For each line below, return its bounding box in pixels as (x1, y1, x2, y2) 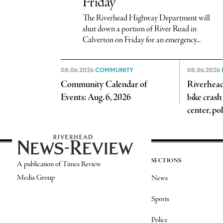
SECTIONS (151, 157, 182, 164)
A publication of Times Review (16, 159, 101, 170)
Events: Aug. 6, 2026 (61, 91, 131, 104)
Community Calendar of (61, 78, 147, 91)
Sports (151, 194, 169, 204)
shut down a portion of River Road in (82, 23, 197, 35)
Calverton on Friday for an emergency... (82, 34, 201, 46)
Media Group (16, 173, 55, 183)
